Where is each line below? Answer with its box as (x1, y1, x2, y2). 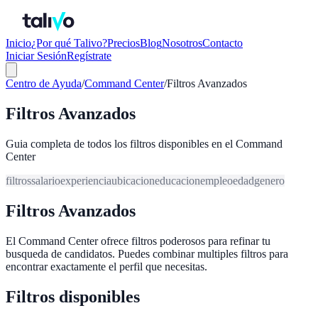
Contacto (202, 37, 243, 49)
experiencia (60, 174, 111, 187)
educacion (155, 174, 200, 187)
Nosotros (162, 37, 202, 49)
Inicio (6, 37, 31, 49)
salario (31, 174, 60, 187)
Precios (107, 37, 140, 49)
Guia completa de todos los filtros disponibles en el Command (6, 137, 283, 150)
